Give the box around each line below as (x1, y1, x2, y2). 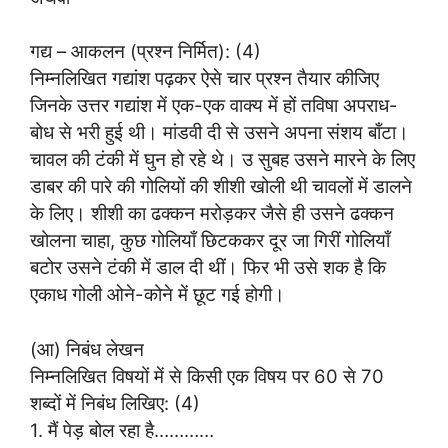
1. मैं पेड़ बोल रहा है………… (30, 419, 214, 442)
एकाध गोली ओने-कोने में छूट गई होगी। (30, 283, 285, 306)
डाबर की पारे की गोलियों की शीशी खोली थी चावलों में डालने (30, 175, 412, 198)
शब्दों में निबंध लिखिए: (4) (30, 392, 200, 415)
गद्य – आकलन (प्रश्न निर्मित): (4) (30, 40, 261, 63)
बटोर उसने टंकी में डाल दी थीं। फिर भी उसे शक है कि (30, 256, 386, 279)
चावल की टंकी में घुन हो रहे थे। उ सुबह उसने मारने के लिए (30, 148, 415, 171)
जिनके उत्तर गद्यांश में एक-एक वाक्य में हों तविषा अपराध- (30, 94, 398, 117)
